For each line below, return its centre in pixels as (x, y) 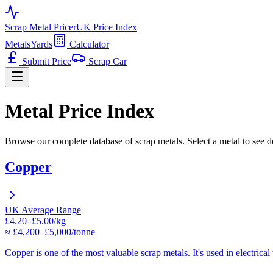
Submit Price (45, 61)
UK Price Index (107, 27)
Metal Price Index (80, 111)
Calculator (88, 44)
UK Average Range (43, 210)
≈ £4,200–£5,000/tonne (50, 232)
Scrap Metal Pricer (41, 27)
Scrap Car (106, 61)
